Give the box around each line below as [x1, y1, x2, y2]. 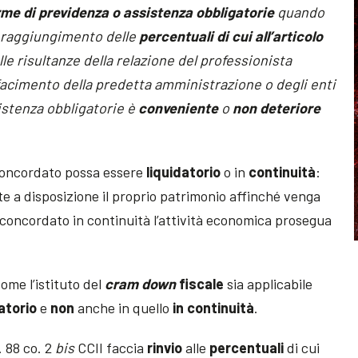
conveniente [138, 98, 219, 117]
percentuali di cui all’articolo [139, 26, 324, 45]
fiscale [179, 274, 225, 292]
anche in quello [74, 298, 173, 316]
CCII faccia [74, 338, 148, 356]
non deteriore [233, 98, 321, 117]
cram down [105, 274, 180, 292]
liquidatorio [146, 162, 221, 181]
